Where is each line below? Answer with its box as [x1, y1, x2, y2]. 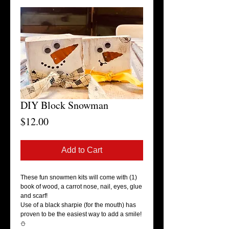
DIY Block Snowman [20, 98, 108, 112]
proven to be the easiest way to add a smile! [20, 211, 142, 218]
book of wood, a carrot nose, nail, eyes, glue [20, 183, 142, 190]
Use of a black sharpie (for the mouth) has [20, 201, 136, 209]
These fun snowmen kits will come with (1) [20, 174, 137, 181]
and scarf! [20, 192, 48, 199]
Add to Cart [61, 146, 102, 154]
